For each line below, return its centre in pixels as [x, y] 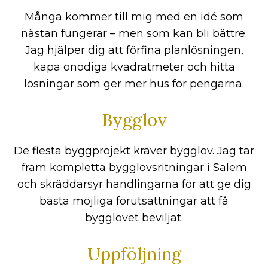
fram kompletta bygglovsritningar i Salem [134, 168]
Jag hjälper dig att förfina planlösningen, [134, 51]
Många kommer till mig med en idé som [134, 17]
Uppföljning [134, 254]
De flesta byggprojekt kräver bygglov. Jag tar [134, 151]
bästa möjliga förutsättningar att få [134, 201]
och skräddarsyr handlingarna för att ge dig [134, 185]
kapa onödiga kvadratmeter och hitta [134, 67]
